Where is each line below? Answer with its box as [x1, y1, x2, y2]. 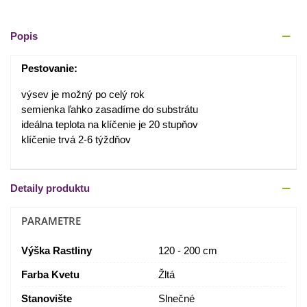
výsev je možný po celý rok [21, 88, 145, 101]
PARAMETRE [21, 214, 81, 228]
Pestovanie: [21, 62, 77, 75]
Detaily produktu [10, 182, 90, 195]
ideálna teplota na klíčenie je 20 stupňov [21, 119, 198, 131]
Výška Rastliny [21, 245, 92, 257]
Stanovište [21, 293, 72, 305]
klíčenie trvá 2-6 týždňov [21, 134, 131, 146]
